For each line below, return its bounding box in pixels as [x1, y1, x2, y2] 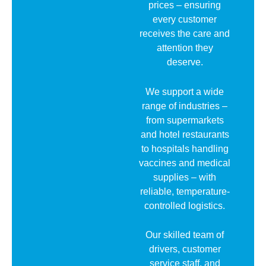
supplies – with [153, 172, 216, 182]
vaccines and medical [139, 157, 230, 168]
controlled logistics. [144, 200, 225, 211]
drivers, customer [148, 244, 221, 255]
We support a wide [145, 86, 224, 97]
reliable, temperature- [140, 186, 230, 197]
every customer [153, 14, 217, 24]
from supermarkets [145, 115, 224, 125]
